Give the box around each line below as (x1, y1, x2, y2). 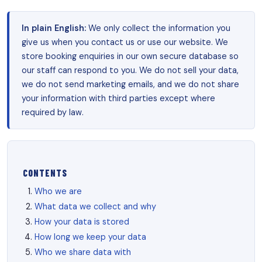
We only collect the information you (85, 22, 230, 33)
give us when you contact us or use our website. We (21, 36, 228, 47)
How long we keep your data (35, 231, 147, 242)
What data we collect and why (35, 201, 157, 212)
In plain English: (21, 22, 86, 33)
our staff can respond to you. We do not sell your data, (21, 64, 239, 75)
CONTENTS (22, 167, 68, 178)
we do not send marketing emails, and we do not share (21, 78, 239, 89)
